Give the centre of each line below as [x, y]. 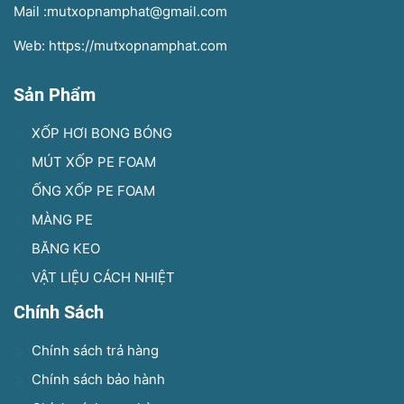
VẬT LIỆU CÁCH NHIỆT [101, 277]
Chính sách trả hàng [93, 350]
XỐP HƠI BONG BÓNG [100, 133]
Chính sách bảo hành [96, 379]
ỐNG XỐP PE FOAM [92, 191]
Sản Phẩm [55, 95]
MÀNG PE [60, 220]
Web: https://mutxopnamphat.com [120, 46]
